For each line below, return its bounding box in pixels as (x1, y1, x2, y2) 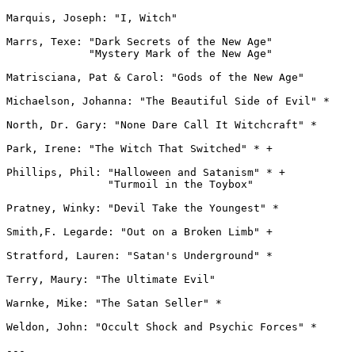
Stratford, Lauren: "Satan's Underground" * (6, 250, 273, 261)
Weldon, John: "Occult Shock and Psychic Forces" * (6, 321, 317, 333)
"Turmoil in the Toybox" (6, 178, 254, 190)
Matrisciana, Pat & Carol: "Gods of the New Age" (6, 71, 304, 83)
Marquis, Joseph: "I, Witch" (6, 12, 177, 24)
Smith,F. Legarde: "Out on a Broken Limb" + (6, 226, 273, 238)
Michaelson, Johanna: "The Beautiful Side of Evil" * (6, 95, 330, 107)
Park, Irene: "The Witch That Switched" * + (6, 143, 273, 155)
